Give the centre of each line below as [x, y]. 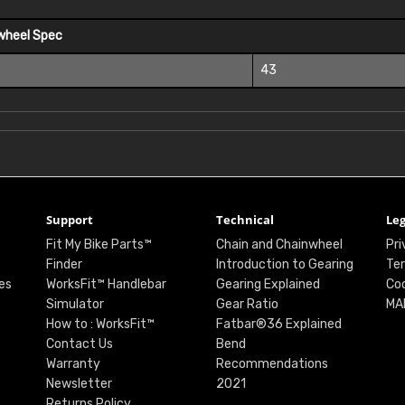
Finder [64, 265]
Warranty [73, 364]
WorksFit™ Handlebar [106, 285]
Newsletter [79, 384]
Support [69, 220]
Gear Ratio [247, 305]
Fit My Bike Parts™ [99, 245]
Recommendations [272, 364]
